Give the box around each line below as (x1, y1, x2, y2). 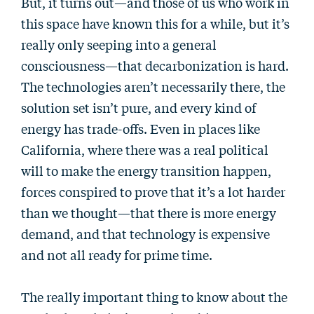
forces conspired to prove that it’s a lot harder (21, 182, 285, 200)
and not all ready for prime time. (21, 245, 212, 264)
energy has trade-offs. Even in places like (21, 119, 260, 137)
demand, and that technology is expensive (21, 224, 270, 243)
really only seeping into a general (21, 35, 217, 53)
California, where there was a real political (21, 140, 268, 158)
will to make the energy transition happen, (21, 161, 271, 179)
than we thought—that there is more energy (21, 203, 276, 221)
